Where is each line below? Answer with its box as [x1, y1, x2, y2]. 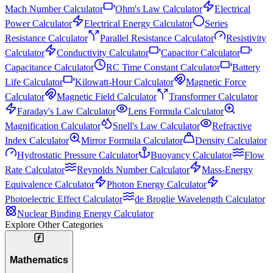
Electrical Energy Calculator [84, 18, 193, 29]
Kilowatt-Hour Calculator [75, 77, 174, 88]
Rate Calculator [5, 165, 65, 175]
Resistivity [226, 33, 266, 44]
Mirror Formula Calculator [81, 135, 183, 146]
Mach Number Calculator [5, 4, 103, 15]
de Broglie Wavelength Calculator [135, 194, 265, 205]
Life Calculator [5, 77, 63, 88]
